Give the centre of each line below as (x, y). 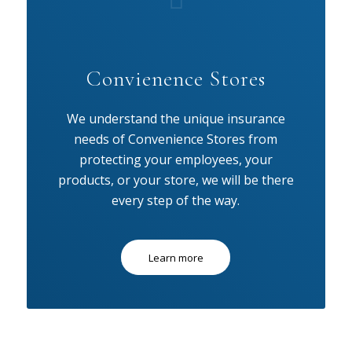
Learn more (176, 257)
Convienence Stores (176, 78)
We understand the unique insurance (176, 119)
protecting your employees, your (176, 160)
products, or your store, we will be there (176, 180)
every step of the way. (176, 201)
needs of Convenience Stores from (176, 139)
